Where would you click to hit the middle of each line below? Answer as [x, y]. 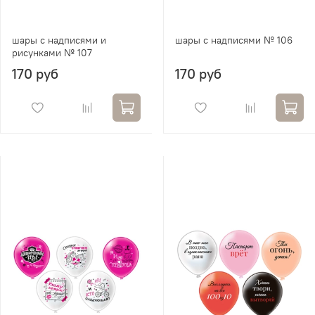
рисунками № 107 [52, 52]
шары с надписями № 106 [234, 40]
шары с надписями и [59, 40]
